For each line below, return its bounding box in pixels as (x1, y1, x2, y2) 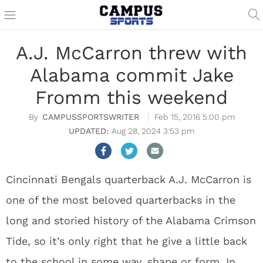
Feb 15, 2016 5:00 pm (154, 112, 235, 122)
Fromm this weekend (35, 86, 228, 109)
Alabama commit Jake (29, 64, 234, 86)
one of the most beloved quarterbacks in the (6, 194, 235, 206)
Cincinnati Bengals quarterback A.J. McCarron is (6, 173, 251, 186)
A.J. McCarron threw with (16, 42, 247, 64)
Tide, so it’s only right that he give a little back (6, 235, 247, 247)
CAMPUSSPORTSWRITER (42, 112, 139, 122)
